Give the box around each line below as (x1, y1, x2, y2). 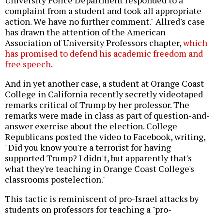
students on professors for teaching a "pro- (5, 203, 171, 215)
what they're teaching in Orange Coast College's (5, 162, 194, 174)
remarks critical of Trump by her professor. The (5, 98, 189, 110)
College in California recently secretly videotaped (5, 88, 203, 100)
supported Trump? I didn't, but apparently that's (5, 152, 192, 164)
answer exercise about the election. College (5, 120, 177, 132)
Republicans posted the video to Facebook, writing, (5, 130, 205, 142)
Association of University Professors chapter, (5, 36, 183, 48)
